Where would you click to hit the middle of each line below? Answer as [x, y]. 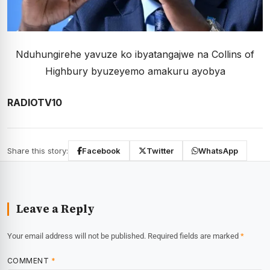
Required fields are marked [194, 236]
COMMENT [29, 261]
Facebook [101, 151]
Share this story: [38, 151]
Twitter [160, 151]
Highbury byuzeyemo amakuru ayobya [135, 71]
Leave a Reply [55, 209]
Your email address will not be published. [77, 236]
